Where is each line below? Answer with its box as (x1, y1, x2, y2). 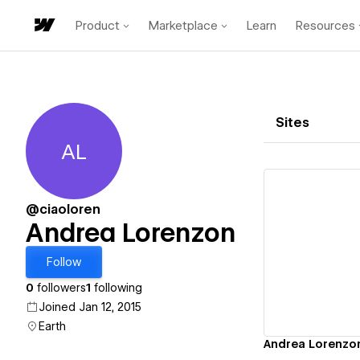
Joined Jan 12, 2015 (39, 301, 141, 313)
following (91, 281, 142, 294)
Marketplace (149, 18, 218, 33)
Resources (296, 18, 355, 33)
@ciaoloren (26, 202, 100, 217)
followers (34, 281, 86, 294)
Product (76, 18, 120, 33)
